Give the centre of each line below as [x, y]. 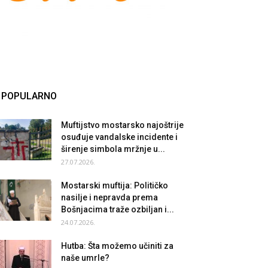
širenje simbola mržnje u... [113, 149]
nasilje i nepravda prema [109, 197]
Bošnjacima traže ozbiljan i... [118, 209]
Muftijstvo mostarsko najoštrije [122, 125]
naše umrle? [85, 258]
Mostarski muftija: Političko [115, 185]
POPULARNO [29, 96]
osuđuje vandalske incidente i [119, 137]
